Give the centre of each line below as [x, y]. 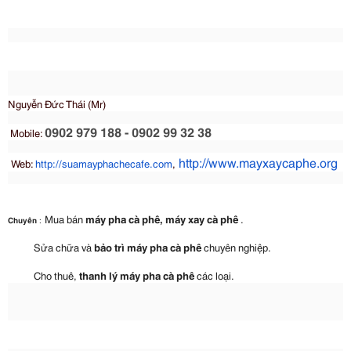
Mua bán [65, 218]
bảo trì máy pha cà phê [148, 246]
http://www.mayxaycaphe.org [258, 161]
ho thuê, [60, 275]
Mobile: [27, 132]
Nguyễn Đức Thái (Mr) [57, 103]
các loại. [214, 275]
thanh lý [100, 275]
